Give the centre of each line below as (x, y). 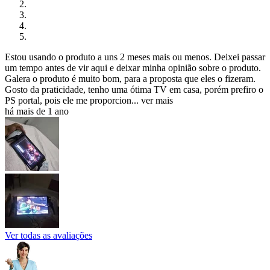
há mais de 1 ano (37, 111)
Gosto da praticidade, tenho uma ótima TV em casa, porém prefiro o (134, 89)
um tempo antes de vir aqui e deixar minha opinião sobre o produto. (133, 67)
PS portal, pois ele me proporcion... (72, 100)
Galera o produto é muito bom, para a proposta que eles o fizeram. (130, 78)
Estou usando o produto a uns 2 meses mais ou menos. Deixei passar (135, 57)
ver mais (157, 100)
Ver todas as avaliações (49, 235)
